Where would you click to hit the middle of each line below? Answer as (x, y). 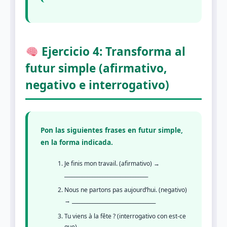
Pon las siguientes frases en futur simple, (112, 130)
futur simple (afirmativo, (96, 68)
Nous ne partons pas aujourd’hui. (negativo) (126, 190)
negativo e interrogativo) (97, 85)
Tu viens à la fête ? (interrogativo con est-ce (125, 216)
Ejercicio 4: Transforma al (112, 52)
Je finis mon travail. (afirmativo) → (112, 164)
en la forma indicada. (77, 142)
